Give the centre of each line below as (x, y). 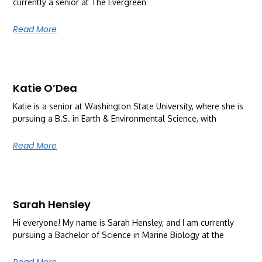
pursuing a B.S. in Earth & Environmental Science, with (115, 118)
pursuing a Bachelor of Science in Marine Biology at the (119, 235)
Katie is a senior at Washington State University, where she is (128, 106)
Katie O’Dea (45, 88)
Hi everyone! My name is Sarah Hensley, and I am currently (124, 222)
